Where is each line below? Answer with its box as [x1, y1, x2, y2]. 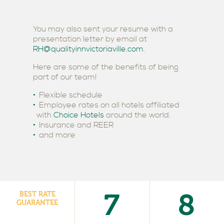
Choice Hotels [53, 109, 104, 120]
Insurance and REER [39, 119, 113, 130]
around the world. [104, 109, 170, 120]
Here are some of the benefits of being [33, 61, 178, 72]
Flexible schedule [39, 89, 102, 100]
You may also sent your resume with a [33, 23, 173, 34]
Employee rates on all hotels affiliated [39, 99, 179, 110]
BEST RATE [19, 189, 55, 198]
